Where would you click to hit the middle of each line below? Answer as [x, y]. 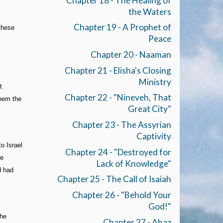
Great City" [149, 109]
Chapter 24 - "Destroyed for [118, 152]
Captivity [154, 136]
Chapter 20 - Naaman [131, 55]
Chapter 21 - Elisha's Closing [118, 70]
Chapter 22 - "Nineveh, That [118, 98]
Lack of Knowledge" [134, 163]
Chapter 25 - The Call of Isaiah [114, 179]
